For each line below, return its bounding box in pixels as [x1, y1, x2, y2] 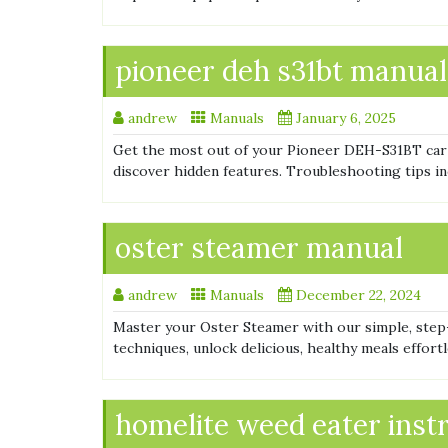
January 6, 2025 [296, 109, 396, 128]
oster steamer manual [115, 230, 403, 267]
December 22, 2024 [296, 286, 421, 305]
